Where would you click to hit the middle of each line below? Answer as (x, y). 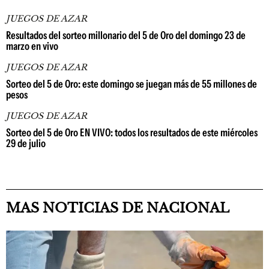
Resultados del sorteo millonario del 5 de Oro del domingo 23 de (126, 35)
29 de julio (26, 143)
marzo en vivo (32, 46)
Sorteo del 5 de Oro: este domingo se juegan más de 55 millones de (131, 84)
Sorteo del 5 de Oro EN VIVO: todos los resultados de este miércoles (132, 132)
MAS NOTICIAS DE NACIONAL (118, 208)
